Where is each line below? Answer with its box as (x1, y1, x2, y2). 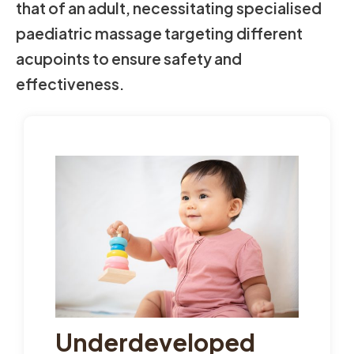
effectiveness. (16, 74, 124, 94)
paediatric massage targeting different (16, 24, 303, 43)
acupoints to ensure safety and (16, 49, 242, 69)
